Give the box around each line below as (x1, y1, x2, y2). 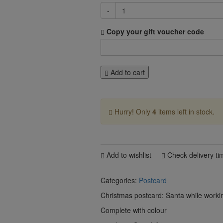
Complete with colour (101, 205, 167, 215)
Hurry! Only (112, 107, 152, 116)
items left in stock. (156, 107, 215, 116)
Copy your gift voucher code (105, 26, 204, 36)
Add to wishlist (105, 150, 151, 160)
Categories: (101, 175, 139, 185)
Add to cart (109, 67, 145, 77)
